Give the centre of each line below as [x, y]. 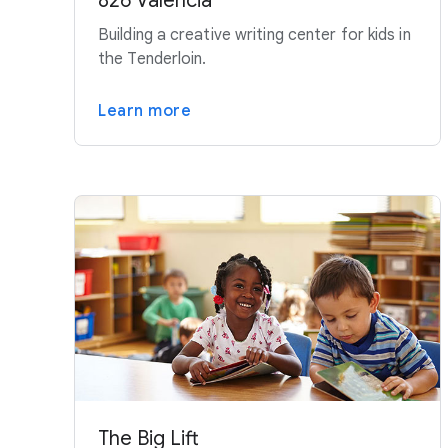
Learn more [144, 111]
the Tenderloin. [152, 59]
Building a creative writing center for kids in [254, 35]
